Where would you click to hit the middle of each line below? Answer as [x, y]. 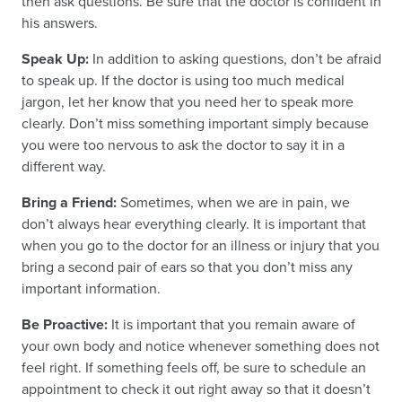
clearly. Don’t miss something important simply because [195, 124]
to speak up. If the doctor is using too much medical [183, 81]
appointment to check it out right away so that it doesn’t [196, 389]
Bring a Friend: [69, 203]
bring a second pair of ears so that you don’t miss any [187, 267]
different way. [64, 167]
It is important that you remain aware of [232, 325]
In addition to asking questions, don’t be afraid [235, 59]
